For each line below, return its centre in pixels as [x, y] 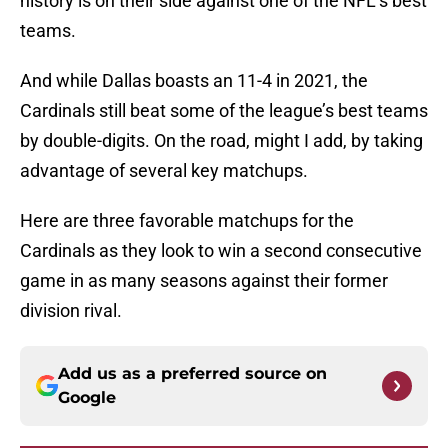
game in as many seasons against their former [204, 281]
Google [87, 398]
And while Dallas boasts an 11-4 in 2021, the [194, 81]
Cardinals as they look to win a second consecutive [221, 251]
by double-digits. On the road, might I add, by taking [221, 141]
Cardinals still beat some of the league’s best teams [224, 111]
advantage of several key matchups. [164, 171]
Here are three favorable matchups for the [187, 221]
